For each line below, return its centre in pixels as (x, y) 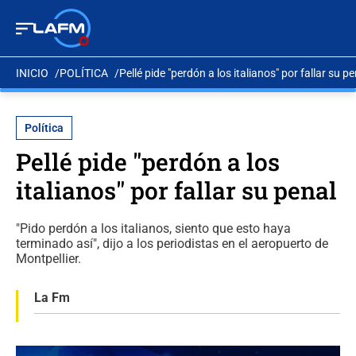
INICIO (32, 73)
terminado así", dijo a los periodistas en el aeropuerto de (172, 244)
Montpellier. (48, 259)
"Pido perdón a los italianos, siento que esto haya (153, 228)
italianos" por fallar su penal (176, 190)
